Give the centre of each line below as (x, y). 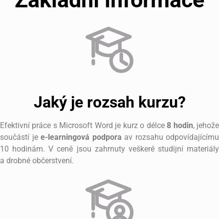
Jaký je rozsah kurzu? (109, 102)
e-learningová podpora (80, 137)
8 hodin (180, 126)
